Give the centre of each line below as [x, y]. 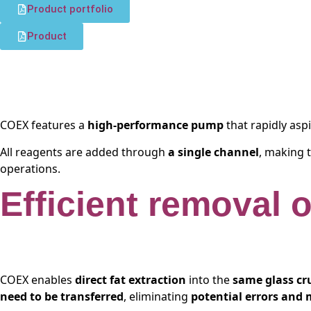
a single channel [213, 152]
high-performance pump [155, 125]
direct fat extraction [131, 280]
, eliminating [157, 297]
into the [209, 280]
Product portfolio [70, 9]
